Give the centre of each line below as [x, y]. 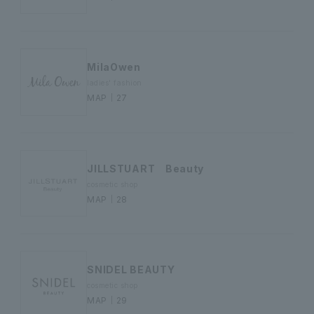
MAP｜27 [107, 98]
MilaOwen [114, 67]
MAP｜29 [107, 301]
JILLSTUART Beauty [146, 168]
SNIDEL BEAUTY [131, 270]
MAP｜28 [107, 199]
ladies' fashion [115, 83]
